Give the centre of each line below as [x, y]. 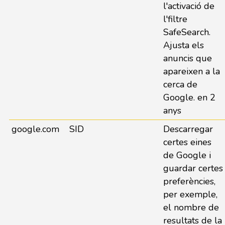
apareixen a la [191, 71]
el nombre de [191, 207]
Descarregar [188, 129]
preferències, [189, 181]
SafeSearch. [187, 32]
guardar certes [193, 168]
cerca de [180, 84]
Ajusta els [183, 45]
